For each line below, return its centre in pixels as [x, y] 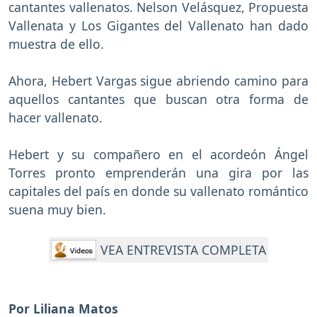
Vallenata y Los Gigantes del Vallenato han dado [158, 26]
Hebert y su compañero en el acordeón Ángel [158, 155]
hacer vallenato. [56, 118]
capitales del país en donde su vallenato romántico [158, 191]
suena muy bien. [57, 210]
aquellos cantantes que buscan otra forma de [158, 99]
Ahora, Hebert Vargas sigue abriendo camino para [158, 81]
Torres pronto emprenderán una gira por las [158, 173]
